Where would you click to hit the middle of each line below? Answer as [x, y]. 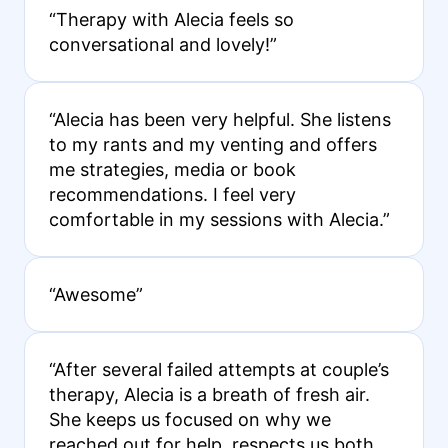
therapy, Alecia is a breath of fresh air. [209, 395]
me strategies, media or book [172, 170]
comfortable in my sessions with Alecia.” [219, 220]
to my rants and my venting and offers [212, 145]
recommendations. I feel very [172, 195]
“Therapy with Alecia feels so [171, 20]
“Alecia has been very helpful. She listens [219, 120]
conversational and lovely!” [162, 45]
